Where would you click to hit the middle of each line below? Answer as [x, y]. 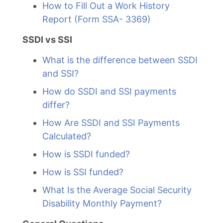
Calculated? [67, 136]
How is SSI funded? [83, 172]
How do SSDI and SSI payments [109, 91]
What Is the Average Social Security [117, 190]
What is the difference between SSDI [120, 60]
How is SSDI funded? [86, 154]
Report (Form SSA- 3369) [97, 19]
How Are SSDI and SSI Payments [111, 123]
